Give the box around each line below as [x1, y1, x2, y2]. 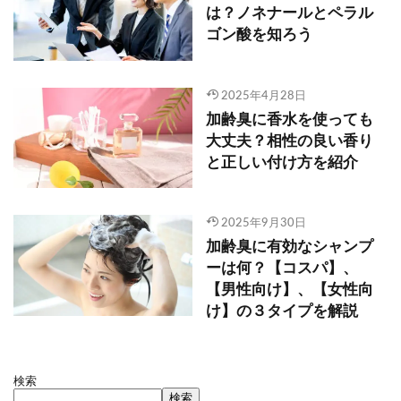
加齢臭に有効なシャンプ [206, 240, 373, 255]
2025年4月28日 [220, 89, 306, 102]
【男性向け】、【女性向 [206, 283, 373, 298]
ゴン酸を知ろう [206, 28, 312, 43]
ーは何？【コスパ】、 [206, 261, 358, 277]
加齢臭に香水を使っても [206, 112, 373, 127]
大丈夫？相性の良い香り [206, 133, 373, 149]
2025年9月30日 [220, 217, 306, 230]
